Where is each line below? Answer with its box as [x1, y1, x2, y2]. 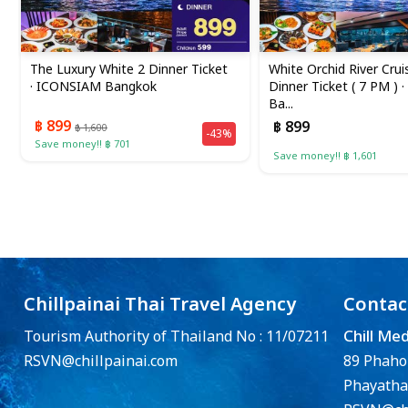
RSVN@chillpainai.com [24, 351, 178, 373]
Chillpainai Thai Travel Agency [24, 291, 296, 320]
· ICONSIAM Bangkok [30, 77, 157, 97]
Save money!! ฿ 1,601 [272, 148, 377, 165]
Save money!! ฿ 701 [35, 137, 130, 153]
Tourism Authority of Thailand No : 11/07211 [24, 326, 329, 349]
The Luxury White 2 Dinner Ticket [30, 60, 228, 80]
